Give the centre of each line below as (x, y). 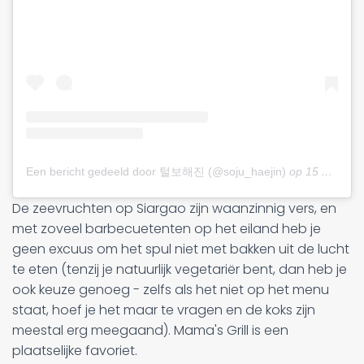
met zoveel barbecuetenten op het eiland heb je (167, 228)
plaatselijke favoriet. (75, 350)
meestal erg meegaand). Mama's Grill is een (150, 330)
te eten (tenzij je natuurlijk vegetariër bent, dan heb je (180, 269)
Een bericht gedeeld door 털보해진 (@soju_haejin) (156, 171)
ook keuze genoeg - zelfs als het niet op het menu (171, 289)
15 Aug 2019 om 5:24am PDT (313, 171)
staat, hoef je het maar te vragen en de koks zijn (164, 310)
